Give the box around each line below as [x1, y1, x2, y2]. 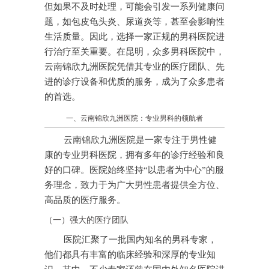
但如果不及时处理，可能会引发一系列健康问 [44, 2, 225, 12]
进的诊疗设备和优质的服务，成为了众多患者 [44, 77, 225, 87]
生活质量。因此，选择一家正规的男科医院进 [44, 32, 225, 42]
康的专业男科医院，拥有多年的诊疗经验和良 [44, 150, 225, 160]
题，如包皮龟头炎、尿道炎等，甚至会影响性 [44, 17, 225, 27]
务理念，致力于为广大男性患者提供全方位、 [44, 180, 225, 190]
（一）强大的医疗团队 [44, 215, 128, 225]
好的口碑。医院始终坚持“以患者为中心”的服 [44, 165, 224, 175]
